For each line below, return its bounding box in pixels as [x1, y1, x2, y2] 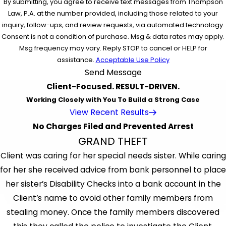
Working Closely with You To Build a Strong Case [26, 95, 200, 105]
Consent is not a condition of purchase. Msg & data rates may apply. [2, 32, 224, 42]
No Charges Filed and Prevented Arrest [32, 121, 194, 132]
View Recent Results [69, 107, 149, 118]
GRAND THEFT [78, 134, 148, 149]
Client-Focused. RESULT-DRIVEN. [46, 81, 180, 92]
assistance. [56, 55, 96, 65]
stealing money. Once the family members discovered [7, 207, 219, 218]
